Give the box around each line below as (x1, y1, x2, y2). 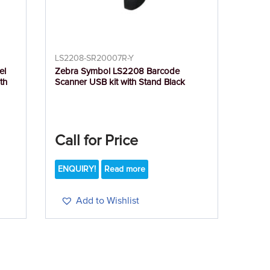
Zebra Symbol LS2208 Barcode (55, 67, 180, 77)
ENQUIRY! (58, 165, 96, 174)
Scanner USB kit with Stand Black (55, 78, 186, 87)
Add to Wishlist (76, 196, 140, 206)
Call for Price (55, 133, 139, 149)
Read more (104, 165, 146, 174)
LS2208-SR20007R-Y (55, 54, 134, 63)
